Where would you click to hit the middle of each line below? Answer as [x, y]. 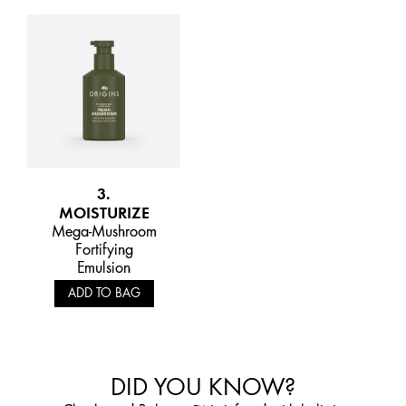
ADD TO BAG [104, 293]
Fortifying [104, 249]
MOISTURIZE [104, 212]
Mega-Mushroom [104, 231]
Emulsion [104, 267]
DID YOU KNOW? [203, 387]
